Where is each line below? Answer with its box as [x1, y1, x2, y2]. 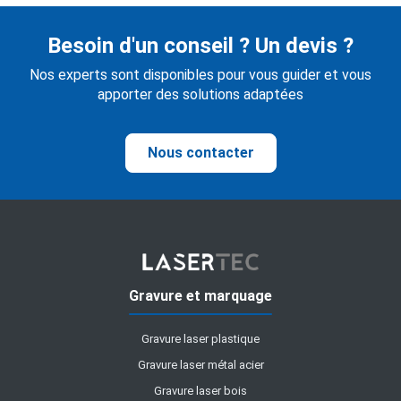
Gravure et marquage [129, 287, 272, 305]
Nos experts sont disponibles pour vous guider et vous [30, 66, 371, 84]
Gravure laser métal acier [137, 358, 264, 372]
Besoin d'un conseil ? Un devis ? [47, 33, 354, 59]
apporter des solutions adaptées [98, 86, 303, 104]
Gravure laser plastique [141, 332, 260, 346]
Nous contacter [147, 144, 254, 162]
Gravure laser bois [154, 384, 247, 398]
